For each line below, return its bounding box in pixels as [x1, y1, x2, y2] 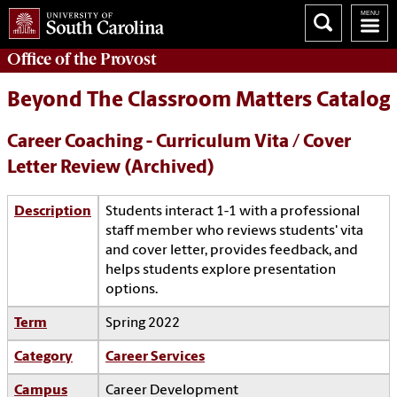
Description [14, 205, 91, 220]
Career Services [105, 350, 205, 365]
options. [105, 283, 158, 298]
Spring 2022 [105, 316, 180, 331]
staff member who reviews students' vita [105, 224, 363, 239]
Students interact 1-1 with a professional [105, 205, 360, 220]
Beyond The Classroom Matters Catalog [7, 90, 390, 113]
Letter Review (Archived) [7, 159, 214, 178]
